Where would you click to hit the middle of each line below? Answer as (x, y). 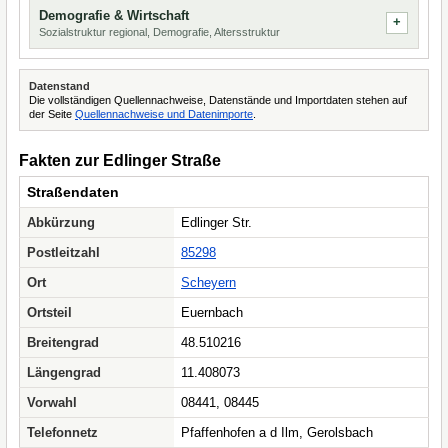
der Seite (52, 114)
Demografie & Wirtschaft (114, 15)
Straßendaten (73, 192)
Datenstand (59, 86)
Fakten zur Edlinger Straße (120, 160)
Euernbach (212, 312)
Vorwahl (52, 402)
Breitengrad (63, 342)
